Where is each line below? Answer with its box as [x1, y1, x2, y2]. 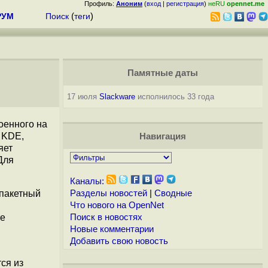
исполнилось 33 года [135, 92, 214, 101]
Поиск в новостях [69, 212, 142, 222]
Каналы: [69, 176, 104, 186]
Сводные [154, 188, 192, 198]
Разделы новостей [69, 188, 147, 198]
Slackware [99, 92, 135, 101]
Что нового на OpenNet [69, 200, 164, 210]
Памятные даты [127, 68, 198, 78]
